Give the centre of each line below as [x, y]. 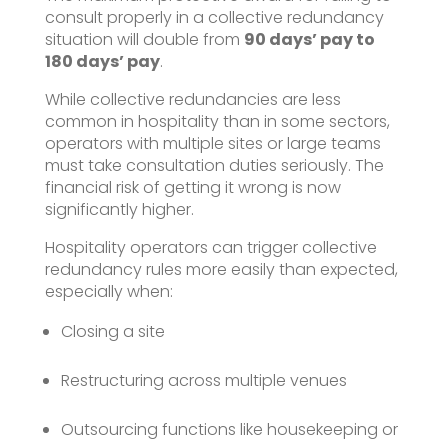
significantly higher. [119, 209]
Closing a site [112, 331]
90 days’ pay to [309, 39]
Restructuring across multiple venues [203, 380]
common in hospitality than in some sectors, [217, 121]
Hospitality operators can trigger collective [210, 247]
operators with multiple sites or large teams [212, 143]
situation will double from [144, 39]
